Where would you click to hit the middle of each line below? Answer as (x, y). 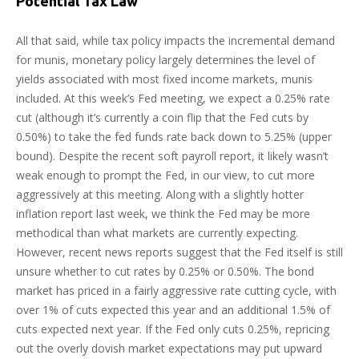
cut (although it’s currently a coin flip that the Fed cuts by (162, 117)
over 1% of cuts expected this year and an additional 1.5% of (173, 309)
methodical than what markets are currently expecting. (157, 232)
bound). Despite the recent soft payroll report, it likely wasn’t (172, 155)
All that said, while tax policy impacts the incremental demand (175, 40)
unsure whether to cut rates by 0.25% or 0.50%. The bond (165, 271)
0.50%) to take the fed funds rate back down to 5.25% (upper (174, 136)
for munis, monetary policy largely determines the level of (165, 59)
